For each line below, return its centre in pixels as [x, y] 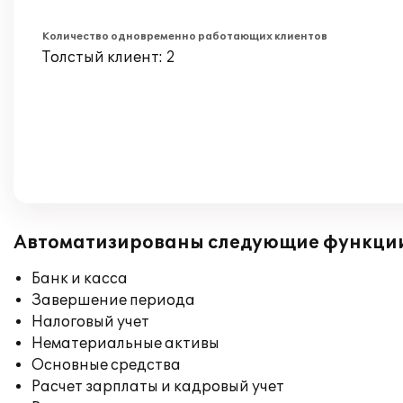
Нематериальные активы [125, 344]
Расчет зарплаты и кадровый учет [158, 387]
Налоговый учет [90, 322]
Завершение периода [113, 300]
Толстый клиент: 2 [109, 58]
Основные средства [106, 365]
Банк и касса [80, 279]
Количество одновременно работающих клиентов [185, 36]
